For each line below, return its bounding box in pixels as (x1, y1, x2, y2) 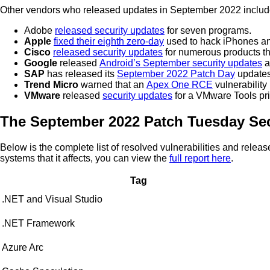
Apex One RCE (146, 80, 213, 90)
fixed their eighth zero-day (54, 36, 164, 47)
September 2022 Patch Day (117, 69, 235, 80)
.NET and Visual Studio (2, 194, 102, 205)
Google (24, 58, 57, 69)
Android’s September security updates (99, 58, 262, 69)
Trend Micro (24, 80, 78, 90)
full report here (169, 153, 231, 164)
